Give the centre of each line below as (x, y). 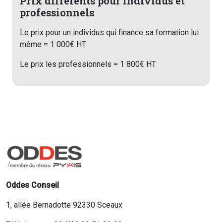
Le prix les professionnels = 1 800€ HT (88, 64)
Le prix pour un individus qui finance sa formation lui (109, 32)
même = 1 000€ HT (53, 44)
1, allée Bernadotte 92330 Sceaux (64, 205)
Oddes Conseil (32, 185)
